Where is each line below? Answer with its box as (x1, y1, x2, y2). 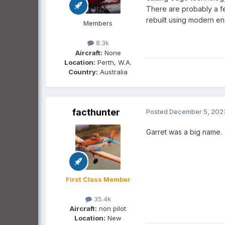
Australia (98, 67, 128, 76)
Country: (68, 67, 98, 76)
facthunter (72, 106, 120, 118)
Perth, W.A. (95, 58, 132, 66)
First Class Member (65, 175, 131, 183)
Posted (146, 107, 169, 116)
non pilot (97, 204, 126, 212)
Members (83, 19, 113, 28)
